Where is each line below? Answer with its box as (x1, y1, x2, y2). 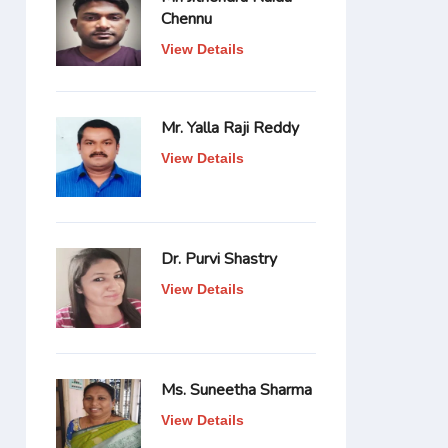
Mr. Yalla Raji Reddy (161, 117, 299, 139)
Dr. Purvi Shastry (161, 248, 277, 270)
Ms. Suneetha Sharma (161, 379, 312, 401)
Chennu (161, 8, 212, 30)
